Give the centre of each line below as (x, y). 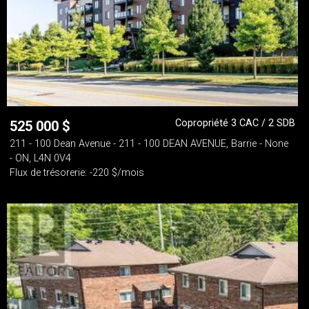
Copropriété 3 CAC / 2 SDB (235, 123)
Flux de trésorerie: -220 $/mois (77, 173)
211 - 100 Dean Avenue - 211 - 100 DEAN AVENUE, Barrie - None (149, 144)
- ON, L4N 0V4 (40, 158)
